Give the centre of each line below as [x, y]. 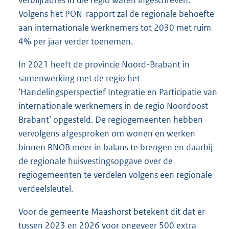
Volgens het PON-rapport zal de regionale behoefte [116, 14]
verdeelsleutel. [46, 188]
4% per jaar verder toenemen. [76, 41]
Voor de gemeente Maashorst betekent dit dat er [112, 211]
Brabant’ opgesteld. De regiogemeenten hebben [111, 119]
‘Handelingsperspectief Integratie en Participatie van [118, 92]
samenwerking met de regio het [79, 78]
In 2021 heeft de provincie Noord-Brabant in [104, 64]
